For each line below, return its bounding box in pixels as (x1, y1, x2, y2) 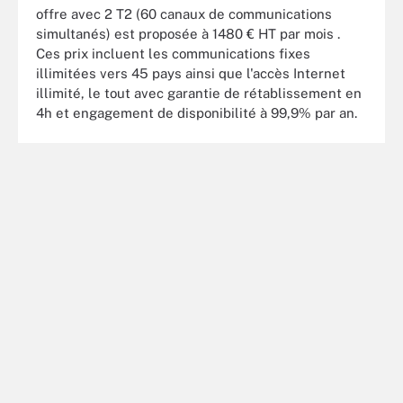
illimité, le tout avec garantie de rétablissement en (36, 85, 362, 101)
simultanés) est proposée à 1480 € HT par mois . (36, 25, 340, 41)
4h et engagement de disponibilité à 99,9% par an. (36, 104, 357, 121)
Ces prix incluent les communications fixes (36, 45, 310, 61)
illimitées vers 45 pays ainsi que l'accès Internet (36, 65, 345, 81)
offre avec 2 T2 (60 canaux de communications (36, 5, 332, 22)
